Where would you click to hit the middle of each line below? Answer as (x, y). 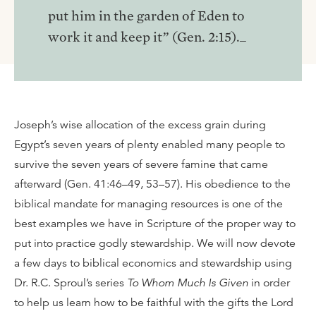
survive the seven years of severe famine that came (141, 164)
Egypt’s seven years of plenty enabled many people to (150, 145)
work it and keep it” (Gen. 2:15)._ (147, 37)
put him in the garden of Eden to (146, 16)
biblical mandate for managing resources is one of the (148, 204)
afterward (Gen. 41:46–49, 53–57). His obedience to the (152, 184)
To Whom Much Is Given (188, 283)
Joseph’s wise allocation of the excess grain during (140, 125)
